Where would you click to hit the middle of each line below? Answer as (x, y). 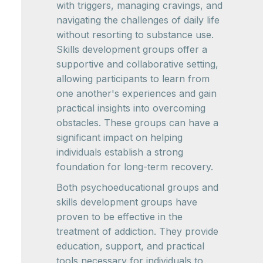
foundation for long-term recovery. (135, 167)
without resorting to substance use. (135, 35)
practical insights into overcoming (131, 108)
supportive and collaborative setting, (137, 64)
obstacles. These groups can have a (137, 123)
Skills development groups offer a (132, 49)
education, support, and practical (130, 246)
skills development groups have (127, 202)
